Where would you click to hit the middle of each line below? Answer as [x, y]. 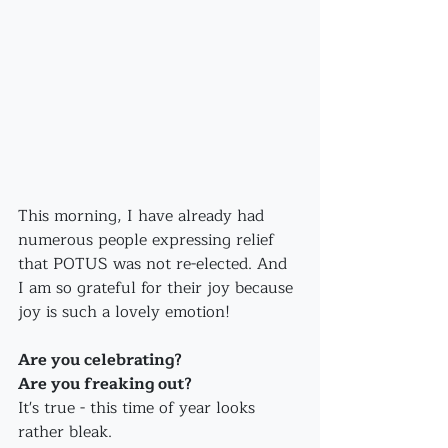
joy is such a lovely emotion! [124, 312]
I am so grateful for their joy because [158, 288]
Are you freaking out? [105, 384]
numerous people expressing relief [148, 240]
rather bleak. [65, 432]
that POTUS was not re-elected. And [155, 264]
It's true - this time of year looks [139, 408]
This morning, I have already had [143, 216]
